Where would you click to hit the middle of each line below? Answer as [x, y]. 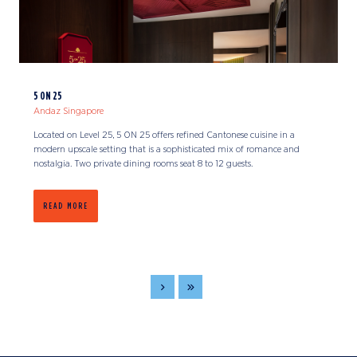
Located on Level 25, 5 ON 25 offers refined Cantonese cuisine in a [164, 134]
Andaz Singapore [69, 110]
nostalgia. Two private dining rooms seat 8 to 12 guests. [143, 163]
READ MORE [66, 205]
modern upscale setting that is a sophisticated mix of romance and [167, 149]
